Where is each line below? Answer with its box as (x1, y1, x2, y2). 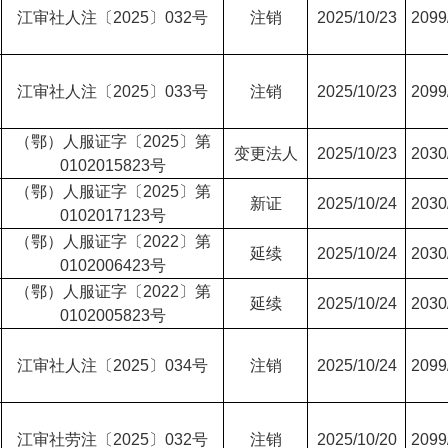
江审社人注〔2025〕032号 (17, 9, 208, 26)
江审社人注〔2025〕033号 (17, 83, 208, 100)
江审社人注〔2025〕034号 (17, 357, 208, 374)
